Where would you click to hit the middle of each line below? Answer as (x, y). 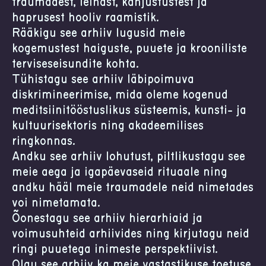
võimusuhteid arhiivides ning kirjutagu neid (131, 234)
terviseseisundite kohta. (75, 64)
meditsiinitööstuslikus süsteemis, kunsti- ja (129, 110)
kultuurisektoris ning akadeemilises (108, 126)
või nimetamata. (56, 203)
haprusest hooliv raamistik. (85, 18)
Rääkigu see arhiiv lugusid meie (99, 33)
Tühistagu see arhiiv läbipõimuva (103, 80)
